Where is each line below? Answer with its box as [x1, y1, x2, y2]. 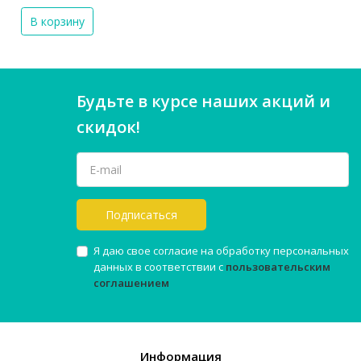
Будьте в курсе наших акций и [77, 90, 330, 113]
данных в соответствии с [93, 259, 226, 275]
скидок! [77, 116, 140, 139]
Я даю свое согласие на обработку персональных [93, 243, 349, 259]
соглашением [93, 276, 169, 291]
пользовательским [226, 259, 330, 275]
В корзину [29, 14, 85, 30]
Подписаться [106, 207, 177, 223]
